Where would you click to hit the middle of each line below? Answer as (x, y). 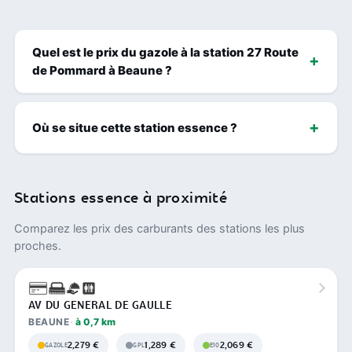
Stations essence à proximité (121, 198)
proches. (38, 246)
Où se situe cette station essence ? (135, 127)
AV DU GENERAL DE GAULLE (100, 305)
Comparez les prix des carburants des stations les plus (159, 228)
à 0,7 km (95, 321)
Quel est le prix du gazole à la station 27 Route (165, 52)
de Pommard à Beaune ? (102, 70)
